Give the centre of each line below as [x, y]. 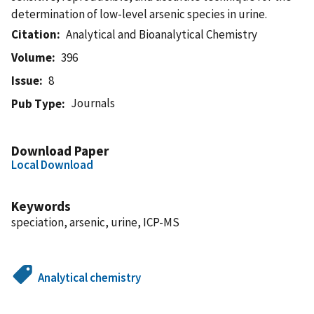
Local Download [52, 164]
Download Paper [60, 150]
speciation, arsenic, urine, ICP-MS [95, 222]
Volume [32, 57]
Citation [34, 34]
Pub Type [36, 103]
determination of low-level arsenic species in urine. [139, 14]
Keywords [41, 206]
